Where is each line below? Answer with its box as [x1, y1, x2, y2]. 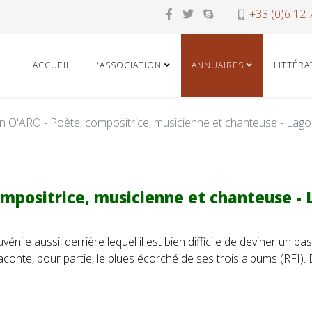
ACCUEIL [33, 59, 71, 71]
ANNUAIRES [192, 59, 244, 71]
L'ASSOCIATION [92, 59, 162, 71]
